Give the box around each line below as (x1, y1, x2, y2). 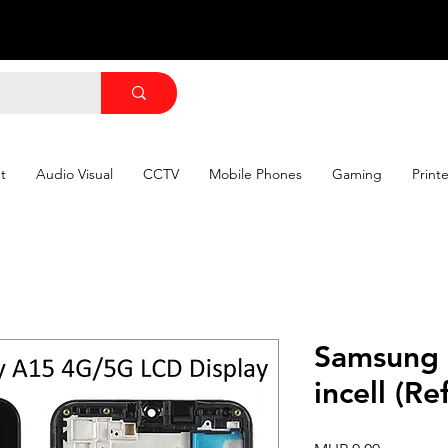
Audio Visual (36, 164, 113, 183)
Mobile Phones (209, 164, 302, 183)
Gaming (332, 164, 382, 183)
